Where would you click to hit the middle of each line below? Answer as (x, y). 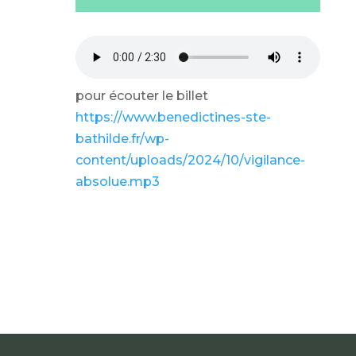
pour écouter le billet (141, 96)
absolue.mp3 (117, 182)
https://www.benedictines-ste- (173, 117)
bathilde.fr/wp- (122, 139)
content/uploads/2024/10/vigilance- (190, 160)
